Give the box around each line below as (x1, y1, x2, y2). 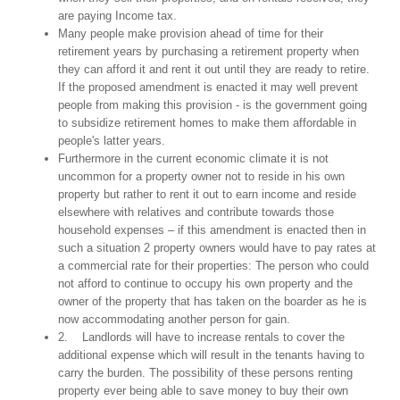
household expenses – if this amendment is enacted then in (58, 223, 366, 237)
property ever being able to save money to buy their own (58, 384, 348, 397)
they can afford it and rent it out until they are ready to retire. (58, 62, 370, 76)
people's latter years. (58, 134, 165, 147)
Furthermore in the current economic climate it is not (58, 152, 329, 165)
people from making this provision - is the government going (58, 98, 367, 112)
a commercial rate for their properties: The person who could (58, 259, 369, 272)
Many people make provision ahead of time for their (58, 27, 323, 40)
